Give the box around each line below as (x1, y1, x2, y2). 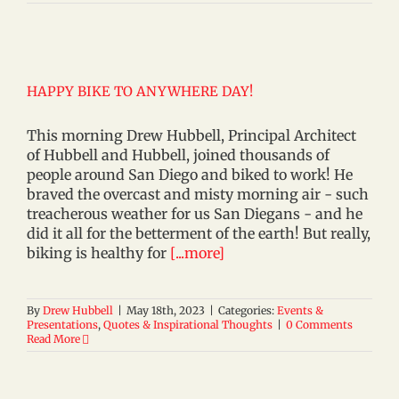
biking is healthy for (27, 244, 170, 262)
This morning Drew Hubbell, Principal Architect (27, 126, 356, 144)
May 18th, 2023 (126, 304, 205, 317)
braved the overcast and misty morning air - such (27, 185, 369, 203)
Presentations (27, 318, 98, 331)
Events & (277, 304, 323, 317)
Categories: (218, 304, 277, 317)
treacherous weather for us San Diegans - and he (27, 205, 362, 223)
